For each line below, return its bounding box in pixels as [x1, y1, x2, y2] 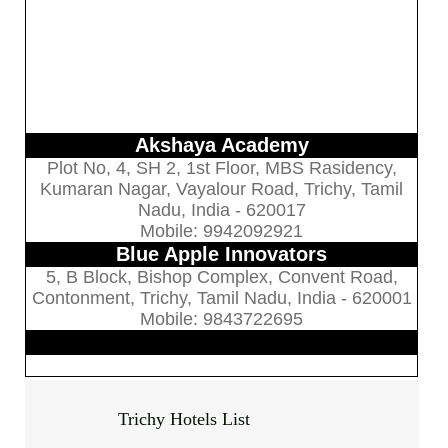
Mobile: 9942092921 [140, 220, 304, 241]
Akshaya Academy [134, 133, 309, 156]
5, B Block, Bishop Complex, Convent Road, [45, 266, 398, 287]
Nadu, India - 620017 [137, 199, 306, 220]
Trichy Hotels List [118, 408, 251, 429]
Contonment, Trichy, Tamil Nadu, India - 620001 [31, 287, 412, 308]
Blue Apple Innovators [116, 242, 328, 265]
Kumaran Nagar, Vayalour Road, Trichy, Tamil [40, 178, 404, 199]
